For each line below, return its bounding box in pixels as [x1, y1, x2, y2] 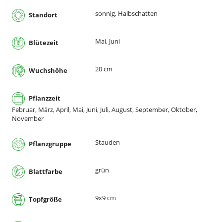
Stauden [95, 138, 120, 147]
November [12, 114, 44, 123]
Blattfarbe [27, 166, 62, 176]
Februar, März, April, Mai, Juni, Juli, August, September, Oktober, [12, 105, 197, 114]
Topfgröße [27, 194, 62, 204]
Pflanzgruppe [27, 139, 71, 148]
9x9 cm [95, 193, 116, 203]
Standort [27, 10, 57, 19]
